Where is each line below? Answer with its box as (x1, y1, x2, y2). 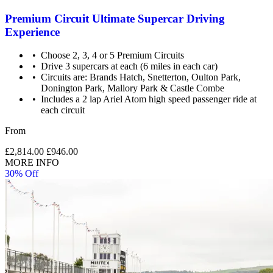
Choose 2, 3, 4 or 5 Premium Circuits (41, 50, 185, 61)
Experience (5, 25, 60, 38)
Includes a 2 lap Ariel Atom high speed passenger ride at (41, 94, 257, 105)
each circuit (41, 105, 85, 116)
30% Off (5, 168, 38, 179)
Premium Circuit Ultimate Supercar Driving (5, 12, 225, 25)
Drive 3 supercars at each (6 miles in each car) (41, 61, 218, 72)
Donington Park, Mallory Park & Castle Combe (41, 83, 225, 94)
